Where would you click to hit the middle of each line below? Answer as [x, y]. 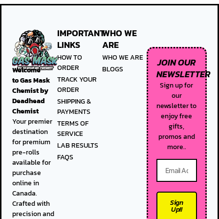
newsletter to [177, 106]
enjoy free [177, 116]
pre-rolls [26, 152]
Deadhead [29, 101]
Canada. [25, 193]
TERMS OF [73, 124]
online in [26, 183]
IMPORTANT [81, 33]
